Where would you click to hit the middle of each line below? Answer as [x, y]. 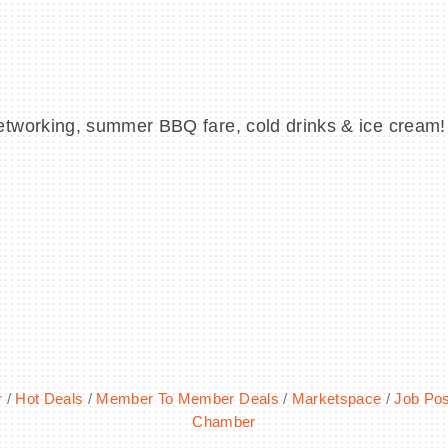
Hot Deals [49, 399]
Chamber [224, 422]
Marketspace [336, 399]
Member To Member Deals [187, 399]
